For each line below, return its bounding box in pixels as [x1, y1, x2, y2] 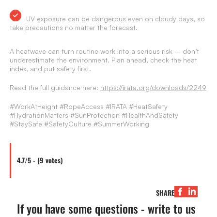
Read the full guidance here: [10, 83, 100, 92]
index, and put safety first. [10, 64, 91, 73]
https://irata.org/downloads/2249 [100, 83, 206, 92]
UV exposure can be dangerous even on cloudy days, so [26, 15, 205, 23]
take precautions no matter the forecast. [10, 23, 138, 31]
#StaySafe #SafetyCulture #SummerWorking [10, 120, 149, 128]
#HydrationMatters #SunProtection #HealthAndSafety [10, 111, 178, 119]
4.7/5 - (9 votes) [17, 155, 63, 165]
